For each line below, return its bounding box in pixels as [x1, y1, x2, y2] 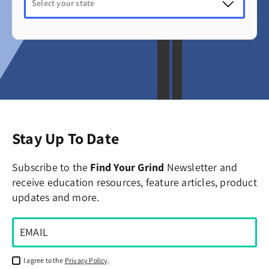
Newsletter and [164, 160, 238, 174]
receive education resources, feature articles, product [12, 175, 257, 189]
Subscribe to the [12, 160, 91, 174]
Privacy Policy [64, 256, 108, 265]
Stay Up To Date [12, 128, 119, 148]
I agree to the [23, 256, 63, 265]
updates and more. [12, 190, 100, 204]
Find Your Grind [90, 160, 165, 174]
